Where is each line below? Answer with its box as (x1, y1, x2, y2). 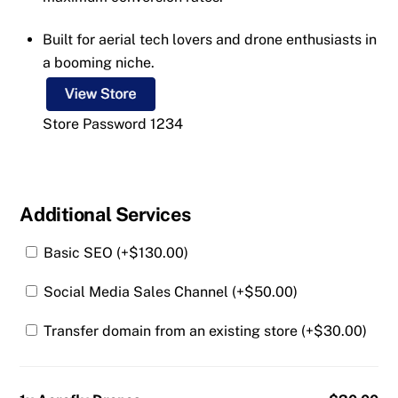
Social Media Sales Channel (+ (40, 283, 245, 301)
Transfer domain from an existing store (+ (40, 322, 314, 340)
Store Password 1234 (43, 115, 183, 133)
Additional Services (20, 202, 191, 226)
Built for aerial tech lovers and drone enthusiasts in (43, 31, 377, 49)
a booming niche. (43, 54, 155, 72)
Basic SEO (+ (40, 244, 130, 262)
